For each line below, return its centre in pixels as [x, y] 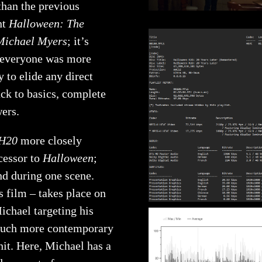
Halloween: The [46, 24]
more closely [50, 141]
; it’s [78, 41]
